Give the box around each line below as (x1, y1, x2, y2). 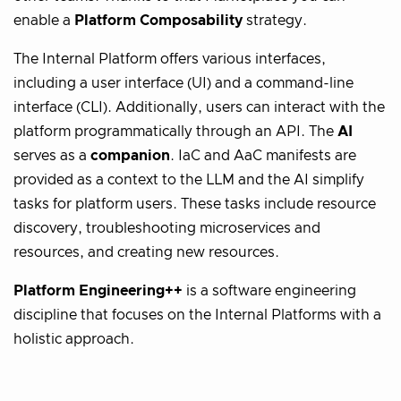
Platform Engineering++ (13, 283, 183, 298)
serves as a (13, 148, 90, 163)
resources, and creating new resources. (13, 244, 279, 260)
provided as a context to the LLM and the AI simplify (13, 172, 364, 187)
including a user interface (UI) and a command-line (13, 75, 354, 90)
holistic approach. (13, 331, 134, 346)
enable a (13, 13, 74, 28)
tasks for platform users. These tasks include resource (13, 196, 376, 211)
